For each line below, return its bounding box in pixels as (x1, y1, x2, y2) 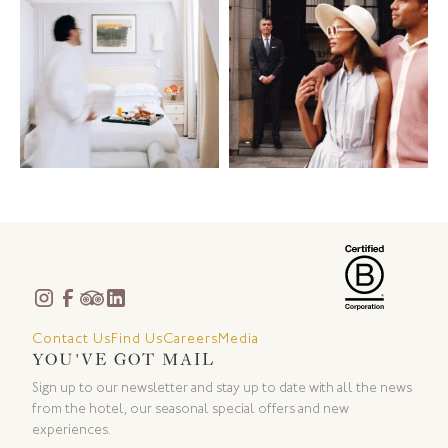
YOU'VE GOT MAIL (32, 347, 215, 371)
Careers (163, 330, 218, 347)
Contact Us (32, 330, 111, 347)
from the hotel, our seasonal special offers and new (32, 400, 349, 417)
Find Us (111, 330, 163, 347)
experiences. (32, 421, 111, 438)
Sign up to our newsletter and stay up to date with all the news (32, 379, 412, 396)
